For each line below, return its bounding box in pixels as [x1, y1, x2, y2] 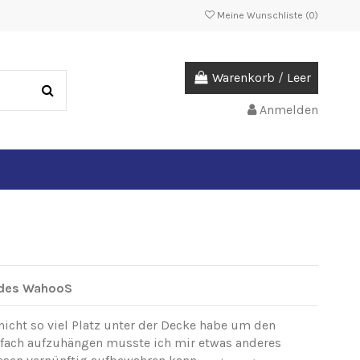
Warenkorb [212, 69, 275, 85]
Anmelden [260, 102, 318, 118]
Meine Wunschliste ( [215, 10, 309, 21]
